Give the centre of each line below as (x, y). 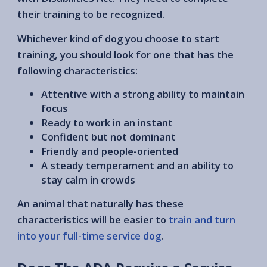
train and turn (202, 219)
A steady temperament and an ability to (137, 165)
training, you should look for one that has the (125, 54)
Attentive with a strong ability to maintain (143, 94)
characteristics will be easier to (93, 219)
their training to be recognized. (91, 14)
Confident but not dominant (108, 136)
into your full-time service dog (89, 235)
